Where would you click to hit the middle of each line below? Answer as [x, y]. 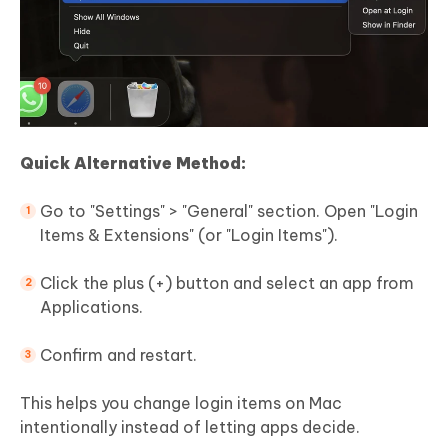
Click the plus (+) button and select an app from [227, 283]
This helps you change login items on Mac [181, 403]
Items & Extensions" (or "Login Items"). [189, 235]
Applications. [91, 307]
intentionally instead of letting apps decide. [190, 427]
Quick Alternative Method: [133, 163]
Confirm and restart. [118, 355]
